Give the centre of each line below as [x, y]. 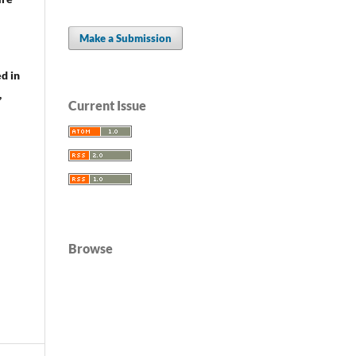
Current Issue [107, 105]
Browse [91, 248]
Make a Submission [126, 38]
